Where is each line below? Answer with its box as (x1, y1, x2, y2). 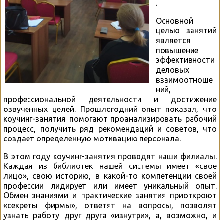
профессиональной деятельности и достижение (3, 95, 217, 104)
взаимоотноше (156, 75, 213, 84)
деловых (156, 65, 189, 75)
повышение (156, 46, 198, 55)
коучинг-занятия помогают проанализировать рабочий (3, 114, 217, 124)
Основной (156, 16, 193, 26)
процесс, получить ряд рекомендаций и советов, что (3, 124, 217, 134)
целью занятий (156, 26, 217, 35)
